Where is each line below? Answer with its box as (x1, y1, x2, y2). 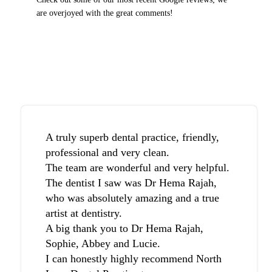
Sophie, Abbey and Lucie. (46, 237, 160, 250)
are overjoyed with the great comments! (36, 8, 174, 18)
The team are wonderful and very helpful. (46, 161, 229, 174)
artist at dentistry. (46, 206, 122, 219)
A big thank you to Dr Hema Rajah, (46, 222, 203, 234)
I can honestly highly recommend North (46, 252, 222, 265)
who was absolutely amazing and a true (46, 191, 219, 204)
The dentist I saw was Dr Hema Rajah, (46, 176, 217, 189)
